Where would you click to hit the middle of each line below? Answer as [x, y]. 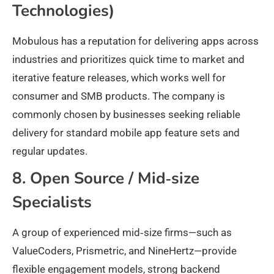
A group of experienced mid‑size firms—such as [122, 233]
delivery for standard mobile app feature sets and [126, 133]
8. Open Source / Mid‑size [106, 179]
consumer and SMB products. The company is [119, 96]
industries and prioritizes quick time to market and [128, 60]
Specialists [52, 202]
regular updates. [50, 151]
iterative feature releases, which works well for [119, 78]
